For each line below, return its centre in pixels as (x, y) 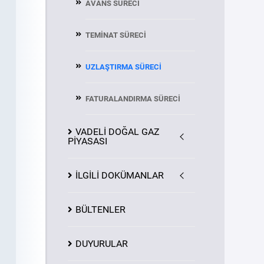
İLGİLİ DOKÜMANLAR (119, 175)
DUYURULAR (101, 244)
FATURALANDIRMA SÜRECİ (133, 99)
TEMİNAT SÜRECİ (115, 35)
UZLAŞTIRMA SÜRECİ (123, 67)
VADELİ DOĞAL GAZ (117, 132)
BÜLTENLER (100, 209)
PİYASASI (87, 141)
